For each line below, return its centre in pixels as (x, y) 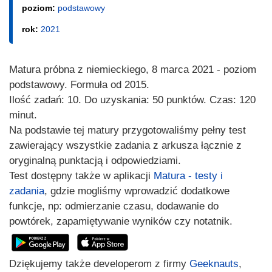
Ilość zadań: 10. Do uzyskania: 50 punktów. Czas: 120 (132, 100)
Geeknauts (214, 263)
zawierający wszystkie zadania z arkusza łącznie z (125, 146)
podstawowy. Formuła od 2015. (79, 85)
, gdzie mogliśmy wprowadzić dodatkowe (137, 191)
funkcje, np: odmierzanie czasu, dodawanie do (114, 206)
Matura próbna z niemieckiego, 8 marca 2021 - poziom (133, 70)
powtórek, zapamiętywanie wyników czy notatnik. (121, 222)
